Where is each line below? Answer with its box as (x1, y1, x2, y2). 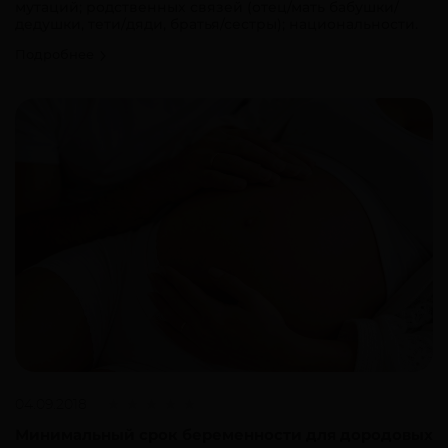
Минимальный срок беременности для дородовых (15, 424, 433, 444)
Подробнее (15, 46, 98, 63)
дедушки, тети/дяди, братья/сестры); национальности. (15, 15, 418, 34)
